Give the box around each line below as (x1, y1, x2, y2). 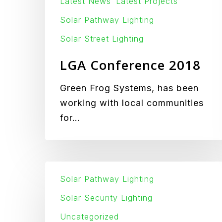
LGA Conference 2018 (60, 55, 201, 74)
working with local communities (60, 97, 204, 108)
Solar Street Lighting (60, 33, 144, 44)
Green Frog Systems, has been (60, 82, 199, 93)
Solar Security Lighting (60, 193, 153, 203)
